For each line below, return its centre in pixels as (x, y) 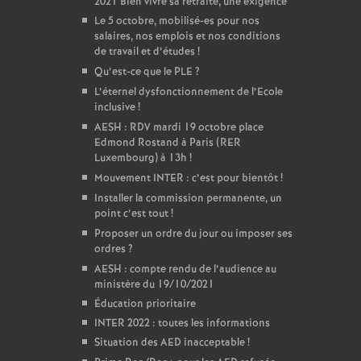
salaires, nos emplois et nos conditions (187, 37)
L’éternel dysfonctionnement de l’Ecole (189, 92)
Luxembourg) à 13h (141, 158)
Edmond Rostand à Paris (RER (168, 143)
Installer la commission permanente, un (188, 199)
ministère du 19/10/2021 (154, 285)
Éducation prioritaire (145, 304)
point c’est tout (131, 214)
